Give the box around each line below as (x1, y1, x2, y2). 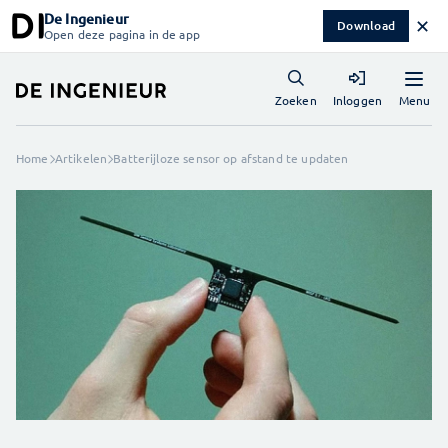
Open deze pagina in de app (44, 26, 200, 42)
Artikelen (54, 150, 108, 166)
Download (337, 17, 395, 34)
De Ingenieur (44, 9, 129, 28)
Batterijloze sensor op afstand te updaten (113, 150, 349, 166)
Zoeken (274, 92, 317, 108)
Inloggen (332, 92, 382, 108)
